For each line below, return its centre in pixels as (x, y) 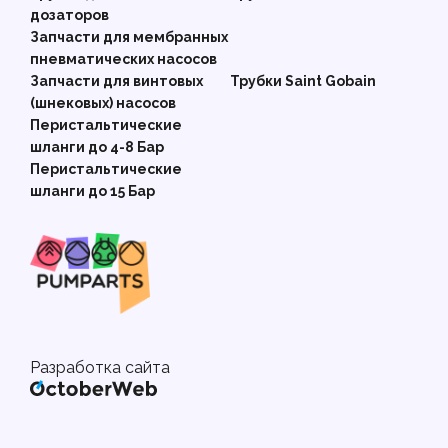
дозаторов (69, 15)
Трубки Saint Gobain (303, 81)
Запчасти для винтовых (116, 81)
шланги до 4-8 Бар (97, 147)
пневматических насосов (123, 59)
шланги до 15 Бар (92, 191)
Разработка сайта (100, 367)
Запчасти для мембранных (129, 37)
